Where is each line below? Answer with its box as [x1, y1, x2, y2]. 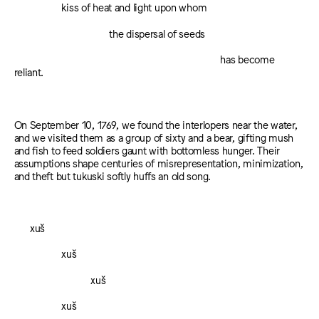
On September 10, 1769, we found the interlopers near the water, [14, 117, 298, 130]
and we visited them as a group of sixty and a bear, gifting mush [14, 130, 294, 143]
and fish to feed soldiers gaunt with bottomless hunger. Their [14, 143, 281, 156]
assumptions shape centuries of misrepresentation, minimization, [14, 156, 303, 169]
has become [220, 53, 275, 66]
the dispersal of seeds [109, 26, 205, 39]
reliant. [14, 66, 44, 78]
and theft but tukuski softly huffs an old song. [14, 169, 211, 182]
